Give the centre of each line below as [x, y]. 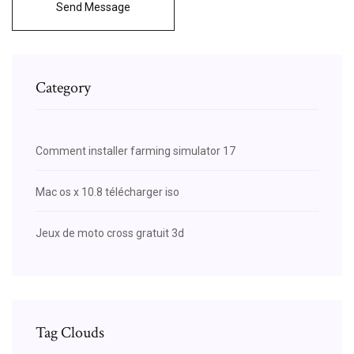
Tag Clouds [70, 332]
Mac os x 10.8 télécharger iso [107, 192]
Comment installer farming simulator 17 [136, 151]
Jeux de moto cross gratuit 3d [110, 233]
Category [63, 87]
